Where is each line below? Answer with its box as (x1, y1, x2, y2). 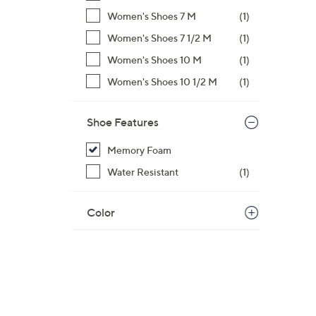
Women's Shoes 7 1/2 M (107, 32, 212, 44)
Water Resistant (107, 166, 178, 178)
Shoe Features (87, 115, 159, 129)
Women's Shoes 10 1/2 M (107, 75, 217, 87)
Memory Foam (107, 144, 171, 156)
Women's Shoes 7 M (107, 10, 196, 22)
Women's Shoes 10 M (107, 54, 202, 66)
